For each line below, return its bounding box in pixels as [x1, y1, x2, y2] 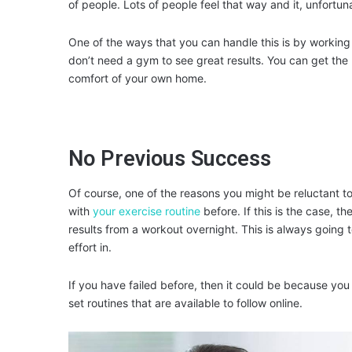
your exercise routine [93, 204, 200, 218]
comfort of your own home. [68, 71, 207, 85]
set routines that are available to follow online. [68, 296, 302, 310]
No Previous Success [68, 145, 271, 171]
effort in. [68, 240, 112, 255]
